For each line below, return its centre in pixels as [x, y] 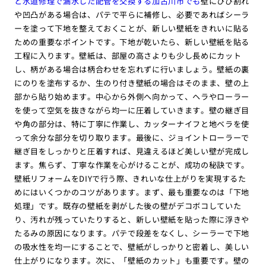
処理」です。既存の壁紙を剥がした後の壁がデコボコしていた [128, 205]
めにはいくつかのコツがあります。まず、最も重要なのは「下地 [132, 192]
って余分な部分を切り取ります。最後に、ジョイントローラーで [132, 137]
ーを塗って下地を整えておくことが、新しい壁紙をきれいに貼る [132, 28]
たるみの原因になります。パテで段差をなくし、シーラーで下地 [132, 233]
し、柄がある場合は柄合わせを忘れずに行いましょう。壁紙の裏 [132, 69]
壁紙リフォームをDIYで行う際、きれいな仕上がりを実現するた [130, 178]
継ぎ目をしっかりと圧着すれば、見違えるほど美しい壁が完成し [132, 151]
